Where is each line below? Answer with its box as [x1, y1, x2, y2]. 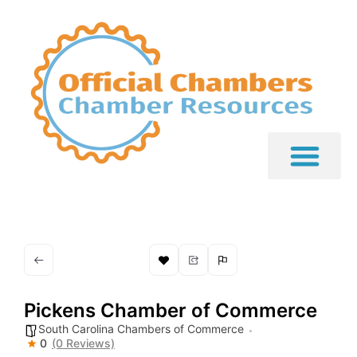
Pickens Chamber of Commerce [24, 299, 317, 323]
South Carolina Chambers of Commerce [38, 322, 244, 336]
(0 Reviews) [52, 336, 115, 351]
